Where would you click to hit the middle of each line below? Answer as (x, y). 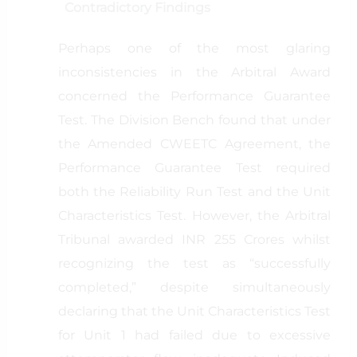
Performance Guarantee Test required (194, 168)
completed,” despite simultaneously (194, 287)
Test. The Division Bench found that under (194, 120)
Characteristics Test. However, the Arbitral (194, 216)
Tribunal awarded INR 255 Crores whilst (194, 239)
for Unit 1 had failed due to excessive (194, 335)
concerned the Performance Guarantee (194, 96)
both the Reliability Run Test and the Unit (194, 192)
